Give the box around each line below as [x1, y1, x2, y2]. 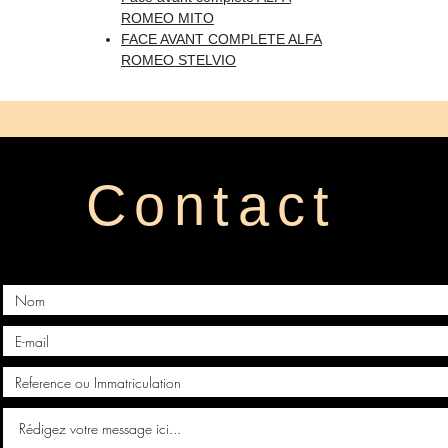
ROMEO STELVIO [121, 52, 236, 69]
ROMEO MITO [121, 10, 214, 27]
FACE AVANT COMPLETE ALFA [121, 31, 322, 48]
